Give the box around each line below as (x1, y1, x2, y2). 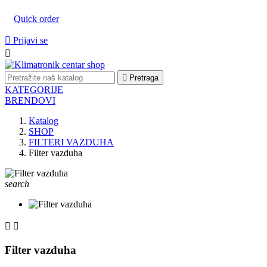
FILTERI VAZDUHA (29, 137, 114, 147)
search (5, 179, 29, 189)
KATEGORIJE (5, 85, 63, 95)
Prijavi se (13, 35, 48, 45)
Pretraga (129, 73, 159, 82)
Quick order (14, 14, 59, 24)
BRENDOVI (5, 95, 55, 105)
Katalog (29, 116, 58, 126)
